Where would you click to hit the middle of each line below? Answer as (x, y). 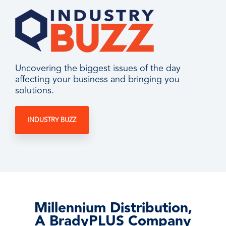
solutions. (35, 90)
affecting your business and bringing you (97, 79)
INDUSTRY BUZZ (52, 120)
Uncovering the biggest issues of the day (98, 68)
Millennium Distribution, (113, 208)
